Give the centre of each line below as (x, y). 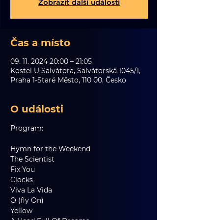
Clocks (22, 180)
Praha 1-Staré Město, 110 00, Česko (68, 80)
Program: (27, 128)
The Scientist (32, 159)
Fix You (23, 169)
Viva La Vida (31, 190)
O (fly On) (27, 200)
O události (37, 109)
